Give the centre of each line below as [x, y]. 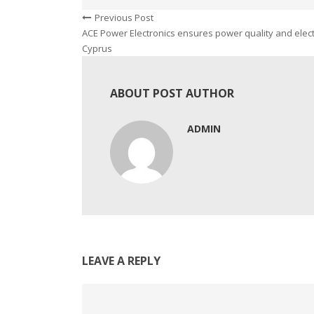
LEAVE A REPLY [121, 261]
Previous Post [124, 18]
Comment [102, 291]
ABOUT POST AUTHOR [172, 94]
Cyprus [97, 49]
